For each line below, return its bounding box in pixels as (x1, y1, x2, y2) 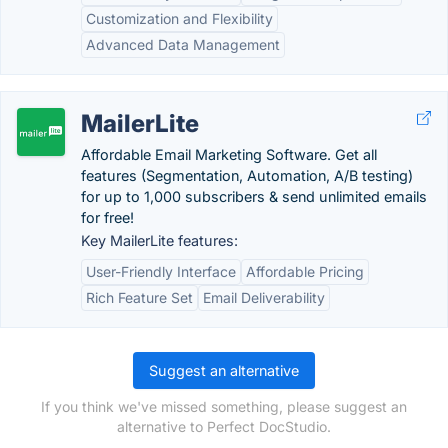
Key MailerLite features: (81, 232, 238, 249)
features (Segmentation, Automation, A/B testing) (81, 167, 413, 184)
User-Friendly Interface (86, 263, 236, 280)
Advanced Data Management (86, 36, 280, 53)
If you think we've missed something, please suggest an (41, 398, 407, 415)
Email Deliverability (203, 289, 325, 306)
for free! (81, 209, 134, 226)
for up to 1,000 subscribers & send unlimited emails (81, 188, 427, 205)
